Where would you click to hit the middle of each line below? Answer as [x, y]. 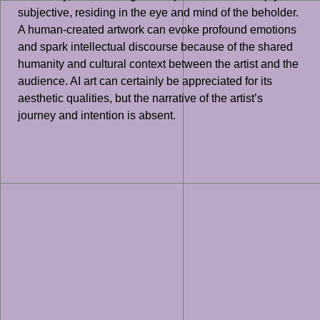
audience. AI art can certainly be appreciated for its [145, 81]
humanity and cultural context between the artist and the [158, 64]
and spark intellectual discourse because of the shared [155, 46]
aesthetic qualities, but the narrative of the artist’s [140, 98]
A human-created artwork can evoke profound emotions [157, 29]
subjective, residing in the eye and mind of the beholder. [158, 12]
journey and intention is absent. [97, 115]
